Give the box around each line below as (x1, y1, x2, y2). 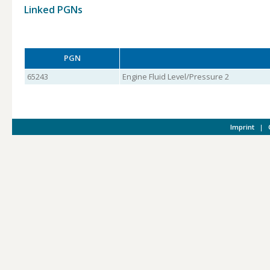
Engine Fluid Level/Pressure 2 (122, 71, 229, 82)
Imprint (230, 122, 254, 131)
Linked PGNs (24, 3, 83, 16)
